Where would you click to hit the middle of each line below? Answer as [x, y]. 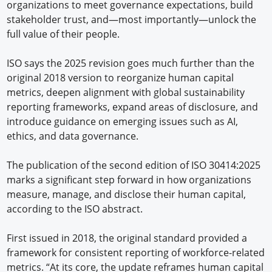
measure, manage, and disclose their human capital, [127, 194]
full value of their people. [63, 34]
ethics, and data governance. [73, 136]
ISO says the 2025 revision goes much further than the [131, 63]
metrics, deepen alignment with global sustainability [126, 92]
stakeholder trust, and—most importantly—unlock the [132, 19]
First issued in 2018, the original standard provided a [127, 238]
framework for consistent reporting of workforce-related [136, 252]
